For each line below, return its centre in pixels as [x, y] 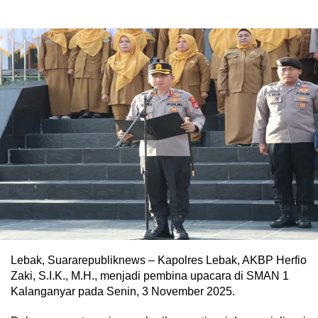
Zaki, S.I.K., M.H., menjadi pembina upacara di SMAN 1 [150, 276]
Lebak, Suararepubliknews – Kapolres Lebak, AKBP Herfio [159, 261]
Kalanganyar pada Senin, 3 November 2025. [123, 292]
